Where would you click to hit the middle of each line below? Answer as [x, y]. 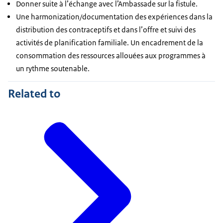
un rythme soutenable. [53, 69]
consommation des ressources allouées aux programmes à [111, 56]
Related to [34, 93]
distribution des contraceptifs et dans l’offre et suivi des [106, 30]
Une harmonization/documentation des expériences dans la [114, 17]
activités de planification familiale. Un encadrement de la [110, 43]
